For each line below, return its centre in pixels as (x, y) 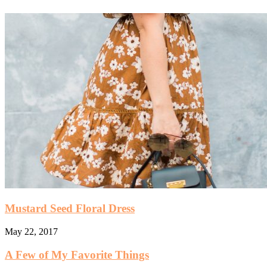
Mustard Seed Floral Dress (70, 209)
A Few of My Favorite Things (77, 254)
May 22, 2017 (31, 231)
